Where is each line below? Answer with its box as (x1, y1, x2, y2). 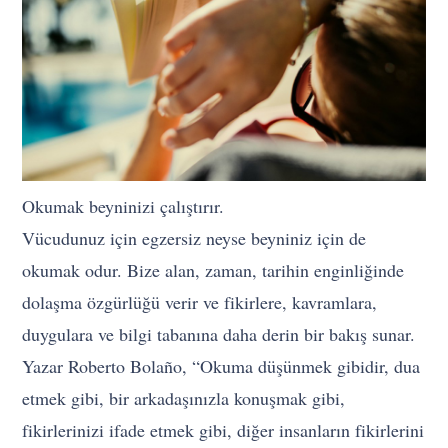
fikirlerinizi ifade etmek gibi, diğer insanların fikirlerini (22, 418, 425, 443)
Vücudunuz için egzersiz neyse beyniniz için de (22, 226, 367, 251)
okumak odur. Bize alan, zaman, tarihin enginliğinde (22, 258, 405, 283)
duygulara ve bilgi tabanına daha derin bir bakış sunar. (22, 322, 416, 347)
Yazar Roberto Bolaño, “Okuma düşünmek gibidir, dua (22, 354, 421, 379)
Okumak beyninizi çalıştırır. (22, 194, 225, 219)
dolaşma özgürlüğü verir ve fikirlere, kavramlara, (22, 290, 378, 315)
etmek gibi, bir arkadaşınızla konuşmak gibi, (22, 386, 346, 411)
